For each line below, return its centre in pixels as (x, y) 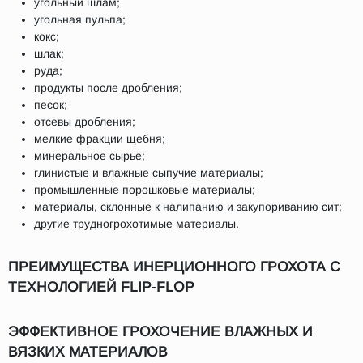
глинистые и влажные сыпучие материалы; (149, 173)
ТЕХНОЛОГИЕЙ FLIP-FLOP (101, 287)
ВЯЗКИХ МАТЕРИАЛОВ (88, 352)
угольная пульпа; (80, 19)
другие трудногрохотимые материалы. (137, 224)
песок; (51, 105)
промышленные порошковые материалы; (145, 190)
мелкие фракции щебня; (100, 139)
